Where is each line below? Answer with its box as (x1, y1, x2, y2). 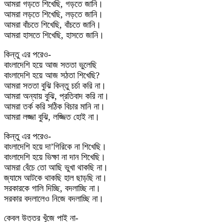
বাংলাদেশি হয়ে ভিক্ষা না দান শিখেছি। (4, 152, 106, 162)
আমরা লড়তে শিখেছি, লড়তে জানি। (4, 9, 103, 19)
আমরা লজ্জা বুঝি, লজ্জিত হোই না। (4, 112, 100, 122)
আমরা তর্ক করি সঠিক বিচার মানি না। (4, 102, 105, 111)
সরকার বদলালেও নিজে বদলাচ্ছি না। (4, 194, 104, 204)
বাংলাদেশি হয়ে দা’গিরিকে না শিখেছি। (4, 142, 107, 152)
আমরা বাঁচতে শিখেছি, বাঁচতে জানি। (4, 20, 101, 30)
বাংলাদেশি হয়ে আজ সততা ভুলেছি (4, 60, 97, 70)
